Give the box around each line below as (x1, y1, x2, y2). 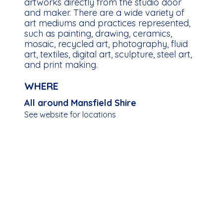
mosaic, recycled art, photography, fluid (24, 38, 188, 50)
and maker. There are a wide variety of (24, 7, 185, 19)
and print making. (24, 59, 98, 71)
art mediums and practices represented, (24, 17, 191, 29)
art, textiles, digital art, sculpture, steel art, (24, 49, 192, 60)
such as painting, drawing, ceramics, (24, 28, 172, 40)
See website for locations (24, 109, 116, 119)
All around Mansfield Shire (24, 97, 136, 109)
